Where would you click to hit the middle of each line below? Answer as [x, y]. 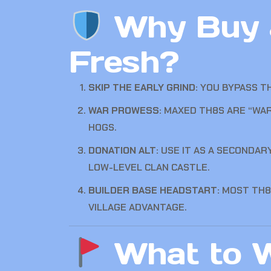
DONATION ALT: [123, 150]
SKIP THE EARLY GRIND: [143, 87]
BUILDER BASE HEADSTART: [154, 190]
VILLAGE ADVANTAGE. [138, 207]
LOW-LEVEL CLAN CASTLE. [149, 167]
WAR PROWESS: [125, 110]
